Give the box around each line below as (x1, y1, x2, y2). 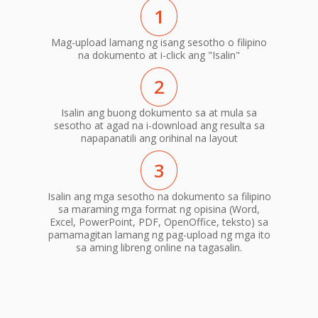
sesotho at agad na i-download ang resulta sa (53, 119, 265, 133)
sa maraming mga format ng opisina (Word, (58, 202, 260, 216)
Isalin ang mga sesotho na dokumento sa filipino (47, 189, 271, 203)
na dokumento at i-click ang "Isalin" (78, 48, 240, 62)
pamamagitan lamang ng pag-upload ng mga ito (48, 227, 270, 241)
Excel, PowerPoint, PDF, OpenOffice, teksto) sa (50, 214, 268, 229)
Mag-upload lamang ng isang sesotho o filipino (51, 35, 267, 49)
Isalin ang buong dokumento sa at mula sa (61, 106, 257, 120)
